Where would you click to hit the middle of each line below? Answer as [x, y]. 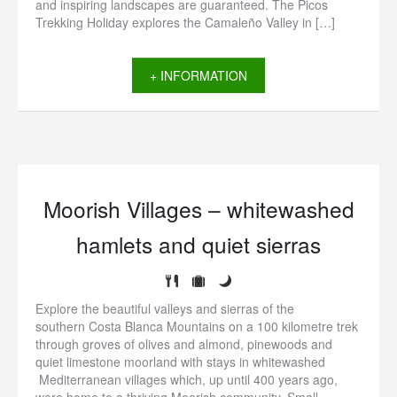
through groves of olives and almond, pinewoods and [184, 344]
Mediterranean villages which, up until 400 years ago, [187, 379]
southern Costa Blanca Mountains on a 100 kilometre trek [197, 326]
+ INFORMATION [198, 75]
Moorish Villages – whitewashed [198, 209]
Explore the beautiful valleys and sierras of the [165, 308]
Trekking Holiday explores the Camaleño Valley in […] [185, 22]
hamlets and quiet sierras [198, 244]
